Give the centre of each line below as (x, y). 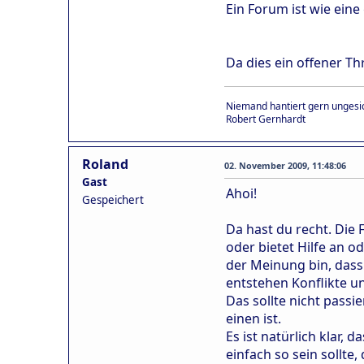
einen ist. (253, 319)
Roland (105, 165)
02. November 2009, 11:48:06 (285, 166)
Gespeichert (113, 200)
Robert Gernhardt (266, 119)
